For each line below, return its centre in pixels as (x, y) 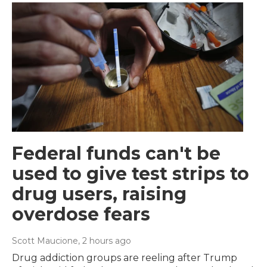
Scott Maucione (45, 240)
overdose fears (81, 214)
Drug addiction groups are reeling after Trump (125, 257)
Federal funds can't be (116, 153)
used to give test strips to (131, 173)
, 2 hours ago (105, 240)
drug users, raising (99, 194)
